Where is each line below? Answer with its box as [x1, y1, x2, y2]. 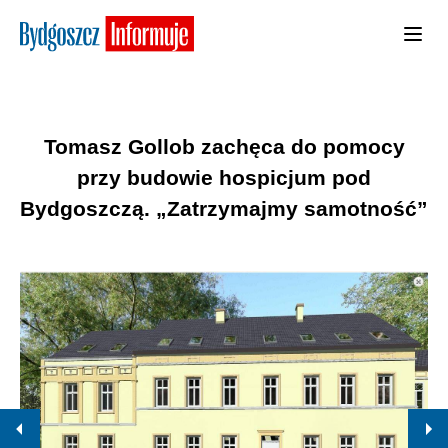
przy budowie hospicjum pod [77, 165, 371, 189]
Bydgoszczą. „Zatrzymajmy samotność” [20, 196, 428, 220]
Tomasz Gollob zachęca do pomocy [43, 134, 405, 158]
